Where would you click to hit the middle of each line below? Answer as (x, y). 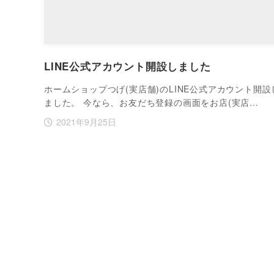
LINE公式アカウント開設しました (128, 66)
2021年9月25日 (86, 122)
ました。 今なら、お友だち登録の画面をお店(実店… (151, 102)
